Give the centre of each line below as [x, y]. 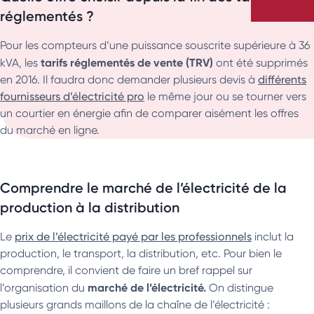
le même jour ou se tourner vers [225, 96]
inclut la [273, 236]
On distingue [240, 287]
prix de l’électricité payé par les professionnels [133, 236]
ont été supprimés [260, 62]
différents [282, 79]
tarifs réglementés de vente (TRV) [127, 62]
